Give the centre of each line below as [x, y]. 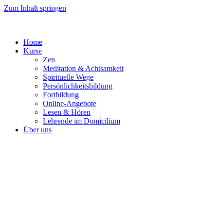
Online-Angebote [70, 103]
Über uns [37, 130]
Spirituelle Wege [68, 77]
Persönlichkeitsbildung [78, 86]
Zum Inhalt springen [35, 8]
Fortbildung [61, 95]
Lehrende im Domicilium [82, 121]
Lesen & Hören [67, 112]
